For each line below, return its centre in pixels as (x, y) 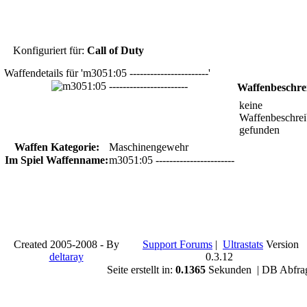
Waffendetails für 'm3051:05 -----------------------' (107, 73)
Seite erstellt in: (141, 270)
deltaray (66, 257)
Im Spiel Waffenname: (57, 160)
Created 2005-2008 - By (66, 244)
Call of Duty (115, 50)
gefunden (259, 130)
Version (281, 244)
